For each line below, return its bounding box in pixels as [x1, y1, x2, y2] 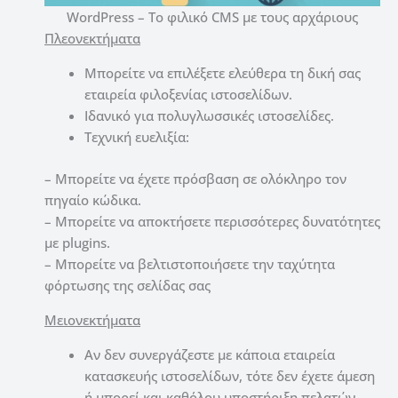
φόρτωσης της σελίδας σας [44, 275, 211, 294]
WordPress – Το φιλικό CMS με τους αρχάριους [67, 8, 358, 27]
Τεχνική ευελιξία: [84, 128, 189, 147]
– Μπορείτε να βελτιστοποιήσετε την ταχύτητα [44, 254, 335, 273]
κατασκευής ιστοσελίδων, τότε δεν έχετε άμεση [84, 366, 375, 385]
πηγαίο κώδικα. [44, 190, 141, 209]
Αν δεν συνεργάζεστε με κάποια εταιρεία [84, 345, 335, 363]
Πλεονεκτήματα [44, 29, 140, 48]
